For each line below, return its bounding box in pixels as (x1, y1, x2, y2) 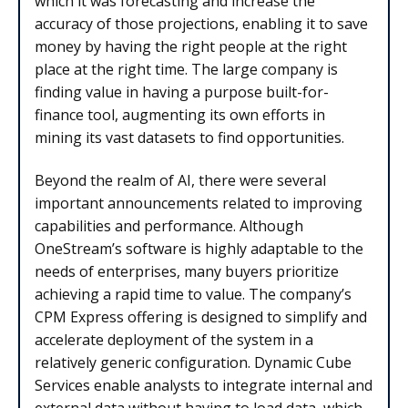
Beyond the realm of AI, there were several (35, 169, 326, 190)
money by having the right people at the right (35, 36, 347, 56)
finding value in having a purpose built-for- (35, 81, 329, 102)
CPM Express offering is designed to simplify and (35, 306, 367, 327)
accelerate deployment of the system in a (35, 329, 313, 350)
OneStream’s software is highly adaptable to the (35, 238, 363, 259)
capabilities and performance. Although (35, 215, 303, 236)
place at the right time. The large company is (35, 58, 338, 79)
